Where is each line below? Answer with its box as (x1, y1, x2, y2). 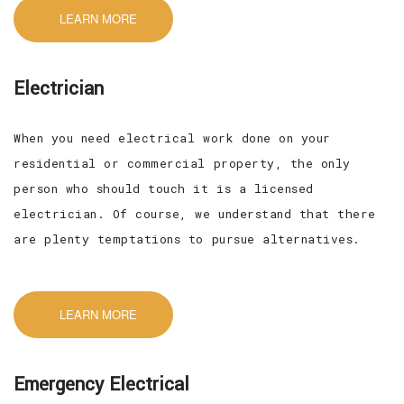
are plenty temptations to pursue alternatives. (14, 230, 361, 247)
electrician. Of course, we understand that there (14, 205, 376, 222)
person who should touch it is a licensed (14, 179, 314, 197)
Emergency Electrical (14, 371, 189, 398)
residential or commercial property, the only (14, 154, 351, 171)
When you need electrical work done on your (14, 129, 331, 146)
